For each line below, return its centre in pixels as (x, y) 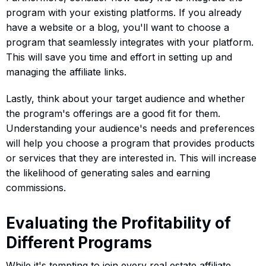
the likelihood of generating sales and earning (108, 172)
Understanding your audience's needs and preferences (130, 128)
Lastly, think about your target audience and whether (126, 98)
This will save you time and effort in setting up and (119, 57)
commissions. (36, 187)
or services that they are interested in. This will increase (131, 158)
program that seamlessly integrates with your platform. (130, 42)
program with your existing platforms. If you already (124, 12)
